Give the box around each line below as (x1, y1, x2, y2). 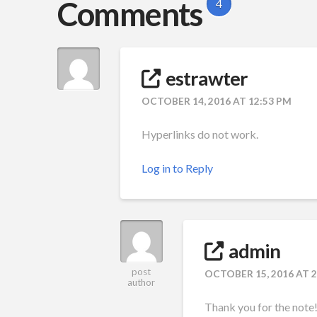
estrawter (165, 66, 248, 90)
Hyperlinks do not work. (141, 127, 258, 141)
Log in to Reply (141, 161, 213, 175)
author (127, 276, 156, 288)
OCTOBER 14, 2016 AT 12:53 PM (141, 94, 292, 107)
